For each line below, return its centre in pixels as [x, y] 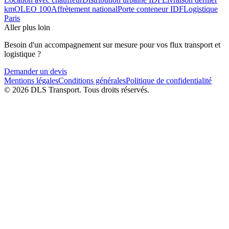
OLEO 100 [33, 9]
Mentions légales [31, 81]
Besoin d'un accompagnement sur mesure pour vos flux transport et [112, 45]
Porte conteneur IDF [151, 9]
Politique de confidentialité [169, 81]
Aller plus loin [27, 28]
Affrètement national [84, 9]
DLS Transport [55, 90]
